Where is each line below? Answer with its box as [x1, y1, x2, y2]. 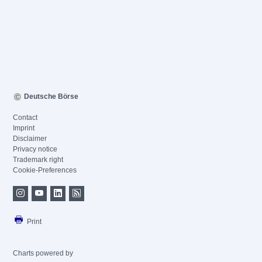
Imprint [13, 124, 35, 132]
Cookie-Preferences [13, 166, 77, 174]
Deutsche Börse [22, 92, 78, 101]
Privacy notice [13, 145, 57, 153]
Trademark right [13, 156, 63, 164]
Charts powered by [13, 249, 73, 257]
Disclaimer [13, 135, 47, 143]
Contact [13, 113, 37, 122]
